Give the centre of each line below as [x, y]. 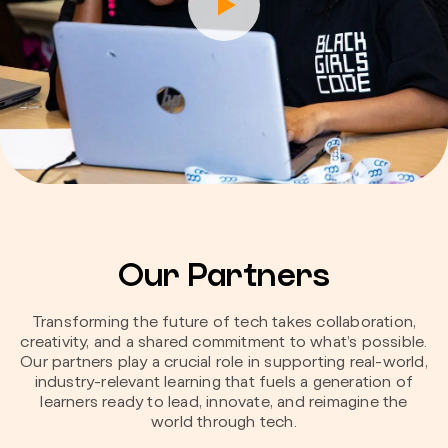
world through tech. [224, 422]
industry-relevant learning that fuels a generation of [224, 382]
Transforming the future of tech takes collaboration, [224, 322]
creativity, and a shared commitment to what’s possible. [224, 342]
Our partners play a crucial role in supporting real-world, [224, 362]
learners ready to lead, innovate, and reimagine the [224, 402]
